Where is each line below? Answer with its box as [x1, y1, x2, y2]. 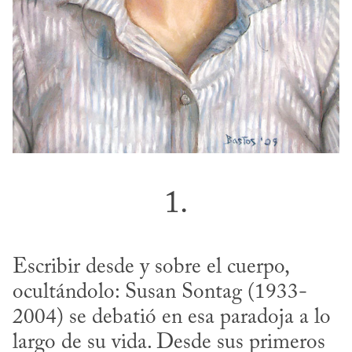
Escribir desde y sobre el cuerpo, [13, 257, 288, 279]
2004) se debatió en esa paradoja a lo [13, 307, 331, 329]
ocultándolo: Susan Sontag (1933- [13, 282, 307, 304]
